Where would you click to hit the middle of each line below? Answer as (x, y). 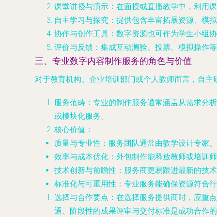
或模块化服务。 (81, 116)
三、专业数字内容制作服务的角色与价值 (113, 61)
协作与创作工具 (81, 34)
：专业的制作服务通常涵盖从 (136, 102)
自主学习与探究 (81, 20)
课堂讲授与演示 (81, 7)
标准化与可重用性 (85, 184)
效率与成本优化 (81, 157)
